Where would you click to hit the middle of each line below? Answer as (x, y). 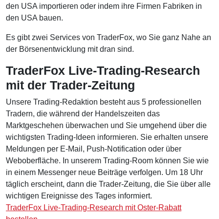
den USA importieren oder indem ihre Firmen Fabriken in (104, 6)
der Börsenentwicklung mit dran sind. (70, 49)
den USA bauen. (34, 18)
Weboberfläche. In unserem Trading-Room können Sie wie (107, 160)
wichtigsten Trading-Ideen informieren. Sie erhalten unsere (107, 137)
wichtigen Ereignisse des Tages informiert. (79, 196)
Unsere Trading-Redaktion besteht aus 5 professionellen (104, 102)
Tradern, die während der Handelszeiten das (83, 113)
